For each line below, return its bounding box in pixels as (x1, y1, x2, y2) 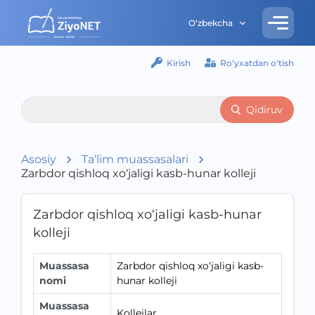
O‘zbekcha (188, 18, 233, 28)
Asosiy (21, 153, 56, 166)
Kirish (167, 57, 191, 68)
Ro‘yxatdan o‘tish (220, 57, 294, 68)
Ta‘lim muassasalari (82, 153, 188, 166)
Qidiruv (246, 103, 283, 116)
